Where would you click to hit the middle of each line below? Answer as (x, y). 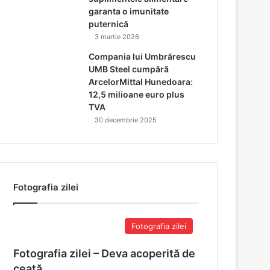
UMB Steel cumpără (129, 69)
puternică (109, 24)
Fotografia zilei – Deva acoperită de (105, 253)
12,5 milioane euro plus (137, 94)
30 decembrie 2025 (126, 120)
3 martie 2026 (117, 36)
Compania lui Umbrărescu (143, 56)
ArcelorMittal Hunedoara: (141, 81)
